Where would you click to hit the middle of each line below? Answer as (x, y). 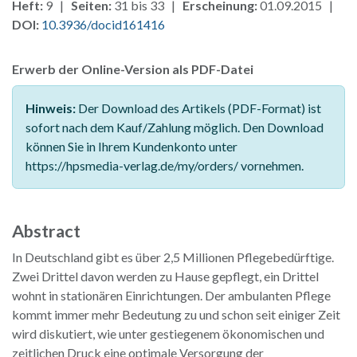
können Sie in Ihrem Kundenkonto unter (131, 146)
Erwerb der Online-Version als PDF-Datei (133, 69)
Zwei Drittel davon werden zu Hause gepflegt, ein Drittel (165, 276)
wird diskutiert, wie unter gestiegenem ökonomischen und (168, 333)
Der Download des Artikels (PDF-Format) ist (198, 108)
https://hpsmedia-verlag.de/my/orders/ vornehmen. (165, 165)
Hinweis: (51, 108)
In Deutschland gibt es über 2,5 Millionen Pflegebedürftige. (173, 257)
